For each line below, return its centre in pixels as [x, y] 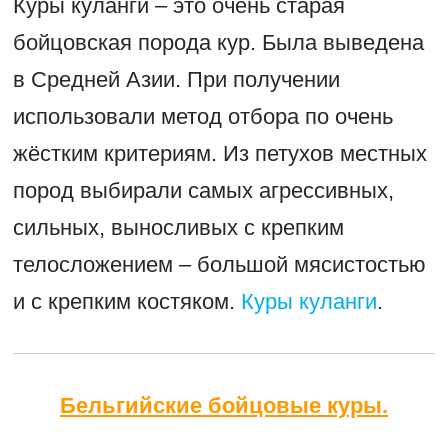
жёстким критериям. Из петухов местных [219, 153]
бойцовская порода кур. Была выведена [218, 42]
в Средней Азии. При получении [176, 79]
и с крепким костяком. [126, 301]
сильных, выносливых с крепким [178, 227]
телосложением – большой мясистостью [219, 264]
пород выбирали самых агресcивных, [203, 190]
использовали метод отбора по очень [202, 116]
